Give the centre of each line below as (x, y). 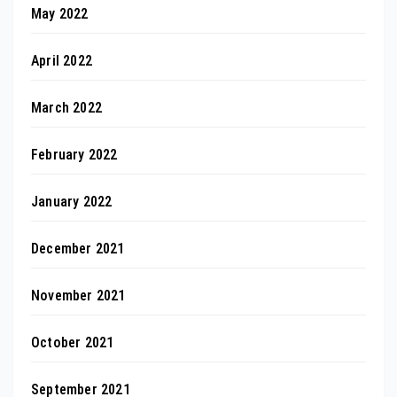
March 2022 (66, 107)
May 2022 (60, 13)
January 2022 (72, 201)
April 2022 (62, 60)
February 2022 (74, 154)
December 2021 (78, 248)
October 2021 (73, 342)
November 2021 (78, 295)
